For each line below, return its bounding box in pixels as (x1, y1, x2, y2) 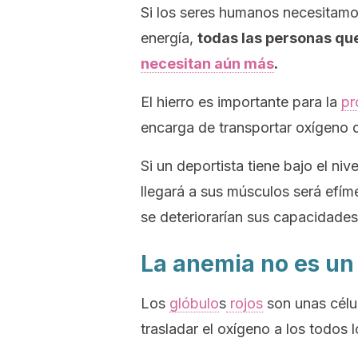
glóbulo (169, 295, 219, 312)
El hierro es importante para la (141, 93, 341, 110)
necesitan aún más (141, 55, 274, 72)
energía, (141, 30, 197, 46)
